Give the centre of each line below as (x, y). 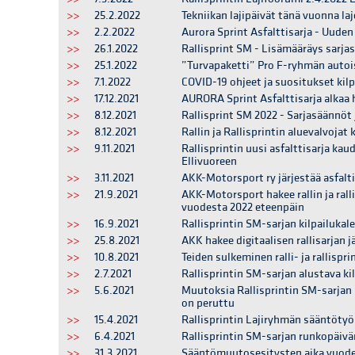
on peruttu (208, 303)
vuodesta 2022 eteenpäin (243, 207)
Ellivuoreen (209, 161)
